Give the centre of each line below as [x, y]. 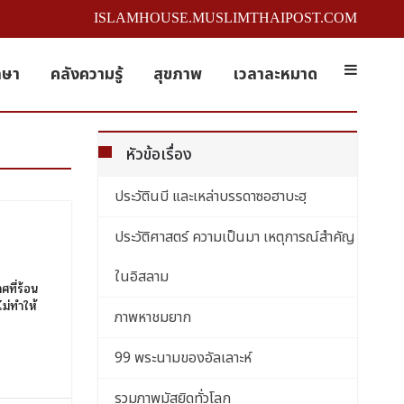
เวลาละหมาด [275, 74]
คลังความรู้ [87, 74]
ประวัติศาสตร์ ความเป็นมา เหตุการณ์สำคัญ [234, 237]
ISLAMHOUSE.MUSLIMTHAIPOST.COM [225, 18]
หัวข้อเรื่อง [158, 155]
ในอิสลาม [141, 277]
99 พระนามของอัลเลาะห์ [183, 358]
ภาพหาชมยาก [152, 317]
